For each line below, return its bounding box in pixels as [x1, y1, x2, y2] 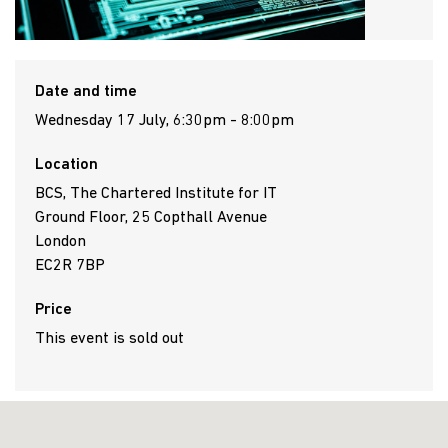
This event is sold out [35, 331, 184, 348]
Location [35, 157, 98, 174]
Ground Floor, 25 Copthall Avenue [35, 210, 267, 227]
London [35, 234, 86, 251]
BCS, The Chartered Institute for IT [35, 186, 277, 203]
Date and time [35, 84, 137, 101]
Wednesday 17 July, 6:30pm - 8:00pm [35, 113, 294, 130]
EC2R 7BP [35, 258, 105, 275]
